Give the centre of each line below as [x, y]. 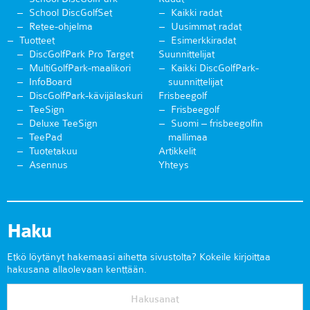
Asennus [48, 165]
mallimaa [188, 137]
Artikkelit [177, 151]
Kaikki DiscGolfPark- [215, 68]
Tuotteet [37, 40]
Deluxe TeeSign [63, 124]
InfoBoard [51, 82]
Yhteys [174, 165]
